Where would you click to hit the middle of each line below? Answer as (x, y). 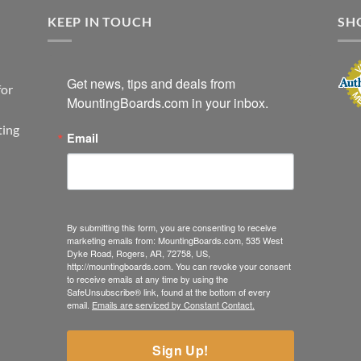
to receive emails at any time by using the (147, 279)
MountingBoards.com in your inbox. (168, 103)
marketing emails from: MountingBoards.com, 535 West (175, 241)
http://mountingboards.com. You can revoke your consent (179, 266)
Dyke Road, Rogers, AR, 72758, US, (139, 253)
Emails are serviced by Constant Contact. (173, 305)
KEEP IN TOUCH (100, 21)
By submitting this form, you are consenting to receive (172, 228)
